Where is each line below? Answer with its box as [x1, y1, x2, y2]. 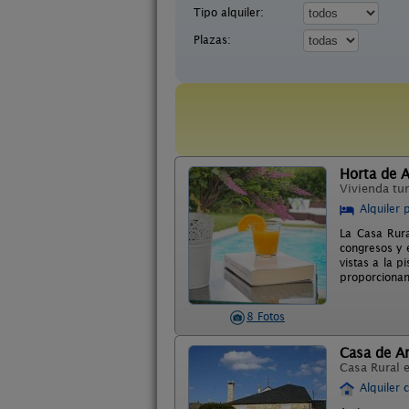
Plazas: [194, 33, 231, 47]
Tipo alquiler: [194, 5, 264, 19]
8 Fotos [246, 309, 285, 323]
